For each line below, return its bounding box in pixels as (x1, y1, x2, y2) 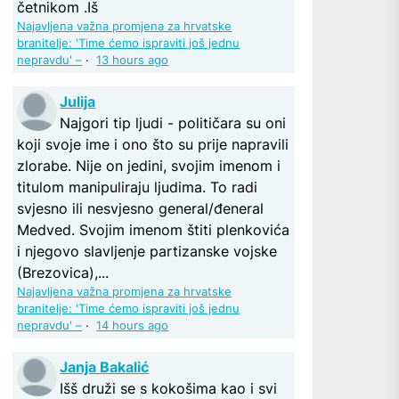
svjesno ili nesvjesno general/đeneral (17, 199, 265, 217)
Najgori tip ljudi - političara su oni (60, 113, 287, 132)
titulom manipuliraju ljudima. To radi (17, 177, 258, 196)
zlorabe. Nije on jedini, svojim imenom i (17, 156, 281, 175)
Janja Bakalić (60, 357, 150, 376)
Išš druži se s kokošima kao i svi (60, 379, 278, 397)
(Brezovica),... (17, 263, 110, 281)
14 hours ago (96, 318, 169, 332)
